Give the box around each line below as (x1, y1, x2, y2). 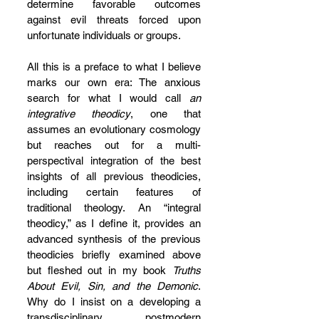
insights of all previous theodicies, (27, 170, 201, 182)
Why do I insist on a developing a (27, 296, 201, 308)
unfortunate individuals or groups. (27, 29, 181, 41)
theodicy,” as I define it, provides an (27, 217, 201, 229)
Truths (172, 264, 201, 276)
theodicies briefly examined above (27, 249, 201, 261)
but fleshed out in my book (27, 264, 172, 276)
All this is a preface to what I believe (27, 61, 201, 73)
